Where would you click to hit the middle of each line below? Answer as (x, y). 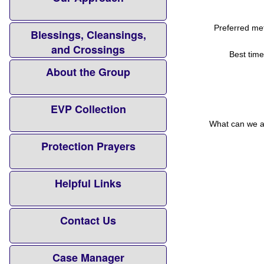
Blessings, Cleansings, (88, 35)
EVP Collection (88, 109)
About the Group (88, 72)
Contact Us (88, 221)
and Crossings (88, 50)
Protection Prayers (88, 146)
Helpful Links (88, 184)
